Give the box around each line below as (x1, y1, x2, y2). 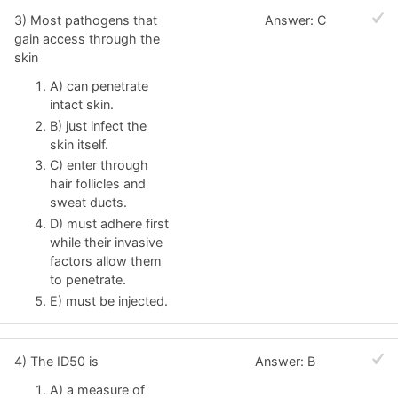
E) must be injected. (50, 293, 168, 309)
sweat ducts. (50, 195, 127, 211)
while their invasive (50, 235, 163, 251)
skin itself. (50, 136, 108, 152)
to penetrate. (50, 272, 126, 288)
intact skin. (50, 96, 114, 112)
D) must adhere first (50, 216, 169, 232)
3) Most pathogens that (14, 12, 157, 28)
